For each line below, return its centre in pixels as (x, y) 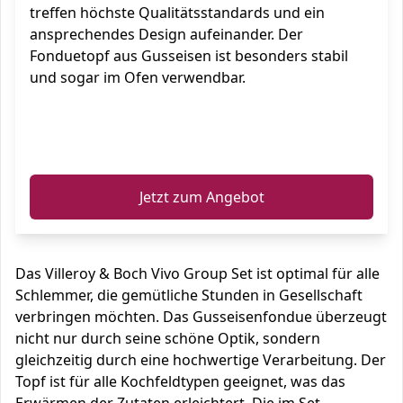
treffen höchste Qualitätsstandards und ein (177, 13)
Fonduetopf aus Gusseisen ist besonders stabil (189, 56)
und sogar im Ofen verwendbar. (138, 77)
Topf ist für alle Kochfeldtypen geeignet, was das (180, 381)
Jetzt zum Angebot (201, 197)
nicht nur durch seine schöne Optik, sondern (168, 338)
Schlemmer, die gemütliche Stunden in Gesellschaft (189, 295)
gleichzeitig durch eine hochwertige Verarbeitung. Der (201, 360)
